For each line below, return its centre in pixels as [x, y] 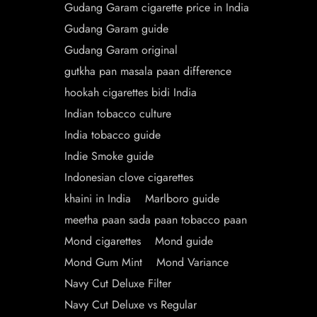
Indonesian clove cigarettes [129, 177]
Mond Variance [192, 262]
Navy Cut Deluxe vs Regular [131, 305]
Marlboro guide [182, 198]
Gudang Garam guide [116, 29]
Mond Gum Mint [103, 262]
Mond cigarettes [103, 241]
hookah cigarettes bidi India [131, 92]
